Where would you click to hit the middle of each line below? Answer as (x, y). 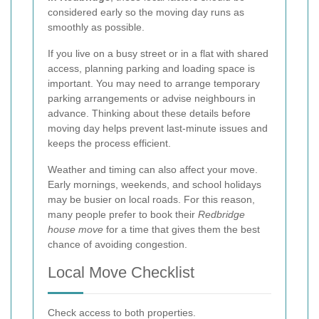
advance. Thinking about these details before (149, 114)
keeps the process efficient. (109, 143)
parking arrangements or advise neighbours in (152, 99)
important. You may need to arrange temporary (154, 84)
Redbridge (221, 215)
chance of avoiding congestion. (117, 245)
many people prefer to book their (123, 215)
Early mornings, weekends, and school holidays (155, 185)
